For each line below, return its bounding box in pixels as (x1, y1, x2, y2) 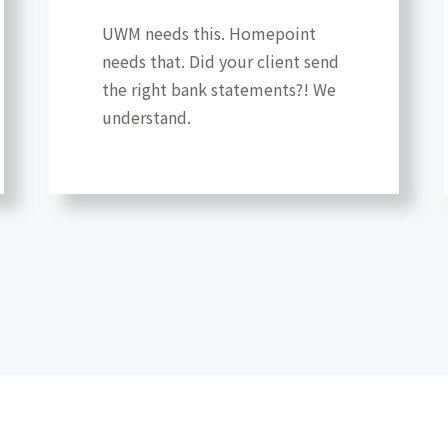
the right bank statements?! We (101, 77, 336, 102)
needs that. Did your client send (101, 49, 339, 74)
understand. (101, 105, 191, 130)
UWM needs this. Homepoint (101, 21, 316, 46)
